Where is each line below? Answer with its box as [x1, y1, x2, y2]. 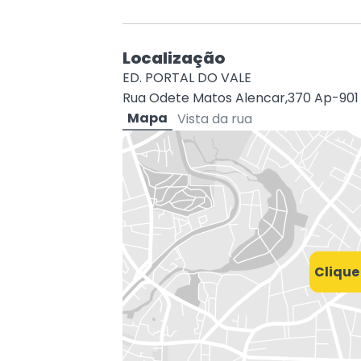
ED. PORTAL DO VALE [122, 68, 252, 87]
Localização [122, 46, 226, 69]
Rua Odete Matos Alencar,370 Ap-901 [122, 88, 359, 107]
